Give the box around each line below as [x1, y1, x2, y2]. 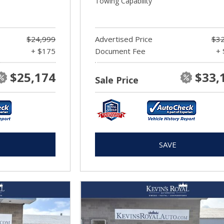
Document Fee [95, 46, 146, 56]
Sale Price [95, 74, 139, 86]
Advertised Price [95, 34, 153, 44]
